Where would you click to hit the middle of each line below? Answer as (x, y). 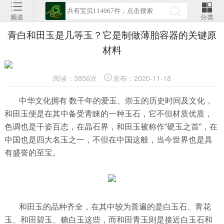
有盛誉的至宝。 (32, 153)
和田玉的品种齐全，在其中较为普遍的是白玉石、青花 (115, 207)
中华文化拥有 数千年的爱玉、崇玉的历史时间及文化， (116, 101)
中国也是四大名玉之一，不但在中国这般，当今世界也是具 (108, 140)
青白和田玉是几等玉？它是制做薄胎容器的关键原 (112, 34)
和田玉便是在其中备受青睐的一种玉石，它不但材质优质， (108, 114)
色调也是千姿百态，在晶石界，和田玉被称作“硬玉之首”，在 (111, 127)
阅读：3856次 (75, 78)
